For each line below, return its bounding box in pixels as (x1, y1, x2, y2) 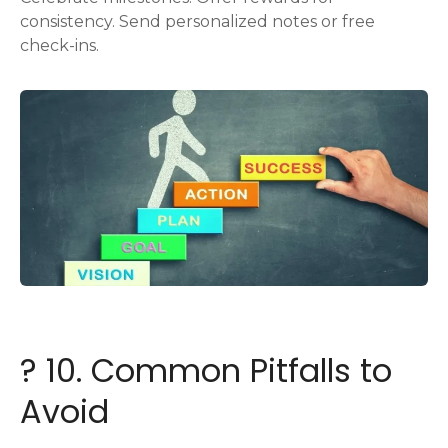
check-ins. (20, 36, 99, 56)
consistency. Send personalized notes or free (20, 12, 375, 32)
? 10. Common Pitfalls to (20, 347, 392, 393)
